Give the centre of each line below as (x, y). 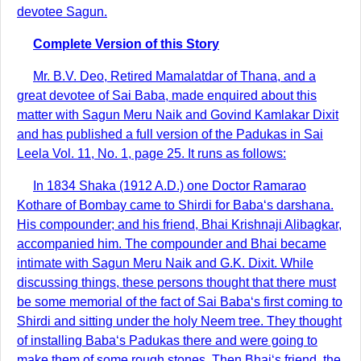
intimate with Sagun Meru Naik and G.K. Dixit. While (165, 263)
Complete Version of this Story (126, 44)
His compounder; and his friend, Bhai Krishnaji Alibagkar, (179, 224)
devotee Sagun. (62, 12)
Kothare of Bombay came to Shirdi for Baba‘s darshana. (175, 205)
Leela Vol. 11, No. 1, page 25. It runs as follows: (151, 154)
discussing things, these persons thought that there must (176, 282)
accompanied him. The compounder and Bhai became (172, 244)
